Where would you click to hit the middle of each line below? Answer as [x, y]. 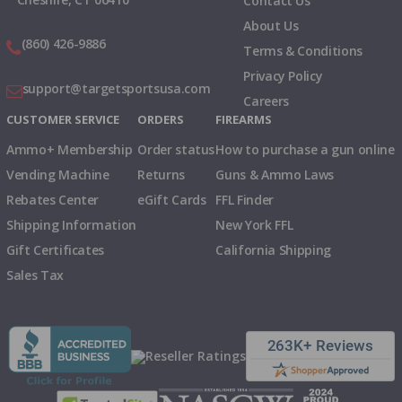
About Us [271, 25]
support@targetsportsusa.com [116, 88]
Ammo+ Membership [70, 149]
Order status [176, 149]
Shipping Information [71, 224]
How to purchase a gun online [305, 149]
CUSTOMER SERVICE [63, 119]
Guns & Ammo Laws [275, 174]
